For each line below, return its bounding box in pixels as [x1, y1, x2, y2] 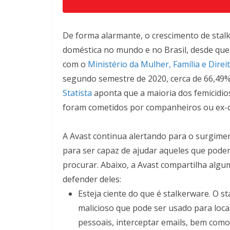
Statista [63, 87, 92, 99]
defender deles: [63, 174, 121, 185]
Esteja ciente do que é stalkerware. [78, 188, 210, 199]
